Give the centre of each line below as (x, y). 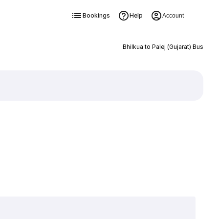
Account (173, 16)
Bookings (96, 15)
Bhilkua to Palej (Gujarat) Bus (163, 47)
